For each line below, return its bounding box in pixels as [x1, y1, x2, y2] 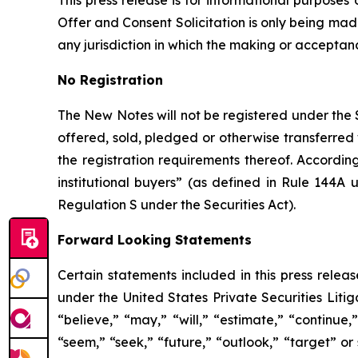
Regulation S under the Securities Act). [58, 197, 296, 213]
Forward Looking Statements [58, 232, 252, 248]
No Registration [58, 72, 163, 88]
